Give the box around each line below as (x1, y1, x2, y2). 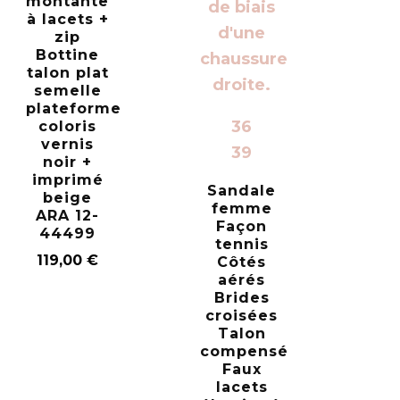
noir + (43, 154, 93, 171)
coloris (38, 118, 97, 136)
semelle (33, 82, 102, 100)
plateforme (26, 100, 121, 118)
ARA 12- (36, 207, 100, 225)
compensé (200, 343, 288, 361)
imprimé (31, 171, 104, 189)
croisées (205, 307, 279, 325)
